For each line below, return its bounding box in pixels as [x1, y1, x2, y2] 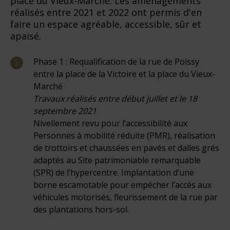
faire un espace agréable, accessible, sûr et [10, 17, 201, 30]
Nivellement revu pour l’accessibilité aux [33, 117, 187, 129]
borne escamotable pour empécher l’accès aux [33, 179, 212, 190]
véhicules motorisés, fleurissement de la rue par [33, 191, 218, 203]
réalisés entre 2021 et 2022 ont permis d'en [10, 6, 202, 18]
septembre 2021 [33, 105, 97, 117]
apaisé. [10, 29, 41, 42]
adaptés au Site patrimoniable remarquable [33, 154, 201, 166]
